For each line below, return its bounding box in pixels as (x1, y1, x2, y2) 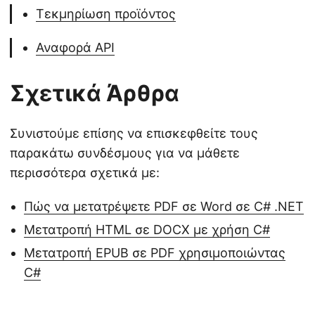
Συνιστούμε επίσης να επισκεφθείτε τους (10, 125, 258, 141)
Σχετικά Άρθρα (10, 79, 179, 107)
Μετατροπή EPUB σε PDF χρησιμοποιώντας (24, 245, 285, 260)
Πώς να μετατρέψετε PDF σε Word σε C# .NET (24, 198, 304, 214)
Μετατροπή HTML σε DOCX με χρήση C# (24, 221, 270, 237)
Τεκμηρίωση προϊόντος (36, 6, 176, 21)
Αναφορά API (36, 39, 115, 55)
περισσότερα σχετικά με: (10, 165, 160, 180)
